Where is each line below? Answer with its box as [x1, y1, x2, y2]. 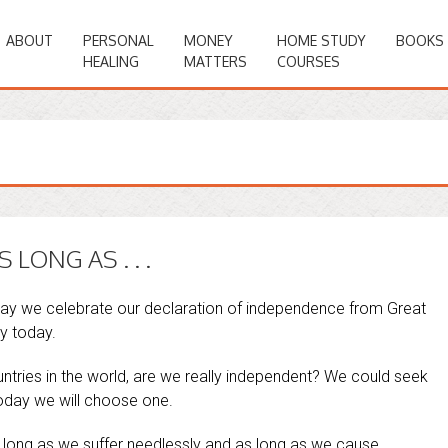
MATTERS [184, 53, 247, 70]
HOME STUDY [277, 32, 366, 49]
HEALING [83, 53, 139, 70]
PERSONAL [83, 32, 154, 49]
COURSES [277, 53, 340, 70]
